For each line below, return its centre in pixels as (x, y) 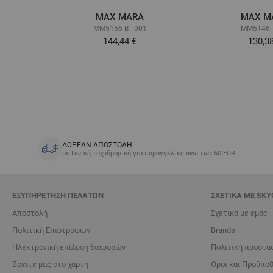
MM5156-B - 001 (120, 28)
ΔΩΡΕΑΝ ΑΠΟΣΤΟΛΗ (97, 145)
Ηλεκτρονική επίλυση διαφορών (69, 247)
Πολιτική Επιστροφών (51, 230)
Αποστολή (30, 213)
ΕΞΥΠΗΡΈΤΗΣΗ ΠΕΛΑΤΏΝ (58, 196)
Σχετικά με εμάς (239, 213)
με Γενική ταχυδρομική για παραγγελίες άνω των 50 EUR (149, 153)
